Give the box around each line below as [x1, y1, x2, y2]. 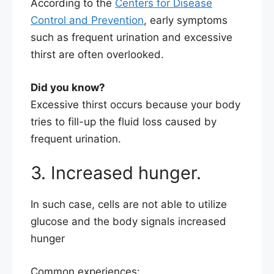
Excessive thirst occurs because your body [31, 98, 240, 111]
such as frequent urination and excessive [31, 31, 232, 44]
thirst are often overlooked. [31, 48, 164, 61]
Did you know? [31, 81, 105, 94]
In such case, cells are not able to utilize [31, 198, 227, 211]
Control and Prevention [31, 14, 144, 27]
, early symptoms [144, 14, 228, 27]
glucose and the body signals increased [31, 215, 226, 228]
